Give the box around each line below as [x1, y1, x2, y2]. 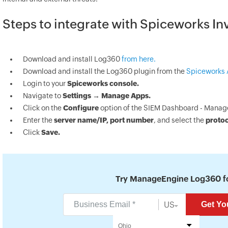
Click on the [23, 104, 63, 112]
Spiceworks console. [67, 79, 139, 88]
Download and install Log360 [23, 55, 122, 63]
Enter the [23, 116, 54, 124]
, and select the [154, 116, 206, 124]
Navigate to [23, 92, 63, 100]
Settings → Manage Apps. [63, 92, 151, 100]
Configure [63, 104, 99, 112]
